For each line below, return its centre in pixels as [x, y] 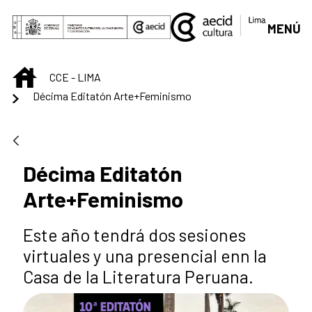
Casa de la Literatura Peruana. [138, 276]
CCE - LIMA [75, 77]
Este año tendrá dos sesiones [134, 234]
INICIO [50, 75]
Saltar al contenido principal [80, 15]
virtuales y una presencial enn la [145, 255]
